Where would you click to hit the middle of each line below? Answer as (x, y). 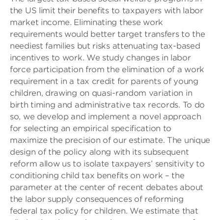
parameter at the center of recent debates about (107, 187)
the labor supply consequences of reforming (97, 199)
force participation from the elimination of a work (107, 69)
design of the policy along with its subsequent (99, 152)
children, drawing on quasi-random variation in (101, 93)
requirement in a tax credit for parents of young (104, 81)
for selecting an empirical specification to (91, 128)
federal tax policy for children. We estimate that (104, 211)
